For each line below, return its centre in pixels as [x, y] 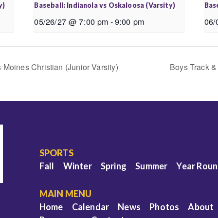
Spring [114, 166]
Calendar [91, 207]
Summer [152, 166]
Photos [164, 207]
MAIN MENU [65, 193]
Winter [77, 166]
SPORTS [56, 153]
